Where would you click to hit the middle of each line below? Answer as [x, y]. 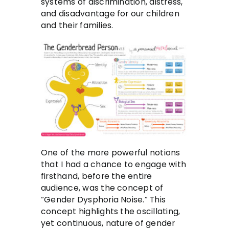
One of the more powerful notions [111, 153]
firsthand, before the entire [97, 176]
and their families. [77, 25]
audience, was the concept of [102, 188]
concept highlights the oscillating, [111, 212]
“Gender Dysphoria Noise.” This [104, 200]
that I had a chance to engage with [113, 165]
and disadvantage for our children [110, 13]
